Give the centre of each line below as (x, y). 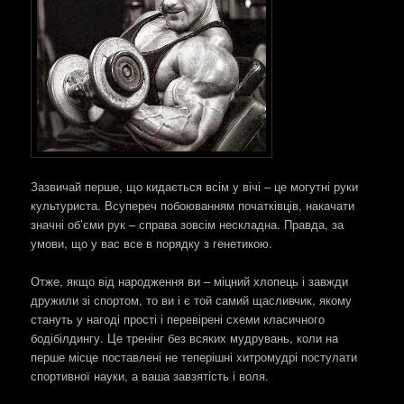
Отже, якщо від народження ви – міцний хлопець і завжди (190, 281)
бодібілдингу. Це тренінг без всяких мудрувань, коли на (185, 338)
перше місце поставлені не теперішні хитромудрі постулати (194, 357)
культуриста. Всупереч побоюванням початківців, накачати (193, 206)
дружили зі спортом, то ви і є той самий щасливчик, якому (192, 300)
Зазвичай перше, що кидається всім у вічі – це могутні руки (195, 187)
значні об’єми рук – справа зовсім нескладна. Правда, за (188, 225)
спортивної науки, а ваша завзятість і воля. (150, 376)
